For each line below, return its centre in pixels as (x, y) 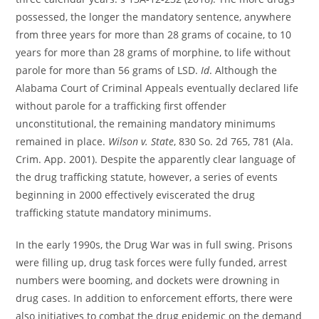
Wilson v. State (141, 142)
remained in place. (62, 142)
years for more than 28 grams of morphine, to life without (153, 53)
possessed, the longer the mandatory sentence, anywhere (154, 17)
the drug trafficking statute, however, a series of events (147, 177)
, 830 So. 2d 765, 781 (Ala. (234, 142)
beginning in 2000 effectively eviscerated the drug (136, 195)
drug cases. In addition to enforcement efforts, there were (155, 298)
